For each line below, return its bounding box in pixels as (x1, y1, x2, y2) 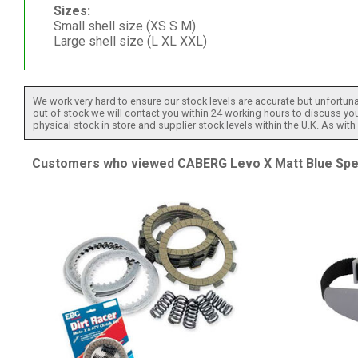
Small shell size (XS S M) (53, 18, 196, 34)
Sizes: (53, 2, 90, 18)
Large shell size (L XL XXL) (53, 33, 207, 49)
